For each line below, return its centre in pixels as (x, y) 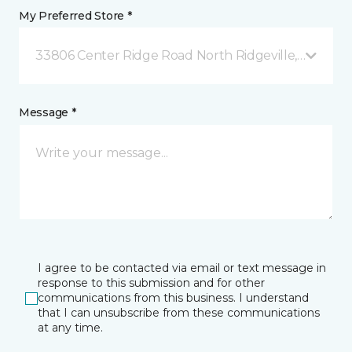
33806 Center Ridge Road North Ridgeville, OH (178, 55)
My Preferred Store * (75, 16)
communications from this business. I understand (173, 298)
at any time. (70, 328)
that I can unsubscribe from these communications (179, 313)
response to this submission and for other (151, 283)
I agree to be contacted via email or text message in (182, 268)
